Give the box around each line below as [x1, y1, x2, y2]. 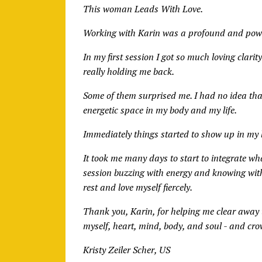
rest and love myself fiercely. [83, 180, 192, 194]
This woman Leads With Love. [83, 2, 203, 15]
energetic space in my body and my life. [83, 103, 237, 116]
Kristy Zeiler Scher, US [83, 243, 170, 256]
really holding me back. [83, 64, 174, 78]
